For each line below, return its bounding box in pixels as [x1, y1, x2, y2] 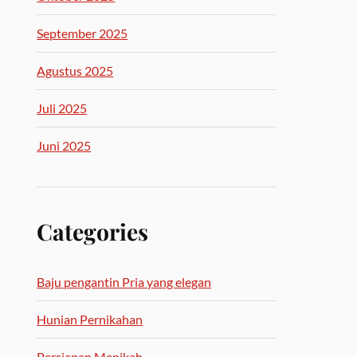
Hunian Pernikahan [37, 312, 143, 327]
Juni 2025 [37, 138, 92, 153]
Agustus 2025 [37, 63, 114, 78]
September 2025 [37, 25, 128, 41]
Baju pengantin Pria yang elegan [37, 274, 212, 289]
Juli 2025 [37, 100, 88, 116]
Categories [37, 216, 149, 246]
